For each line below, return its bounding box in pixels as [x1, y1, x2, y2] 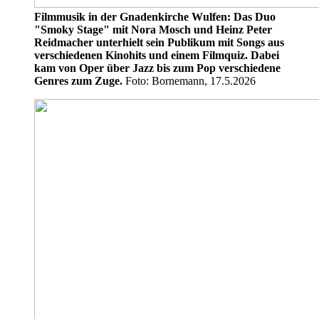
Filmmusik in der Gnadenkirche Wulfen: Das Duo [34, 10, 276, 23]
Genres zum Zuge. [34, 74, 122, 87]
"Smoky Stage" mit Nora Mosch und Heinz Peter [34, 23, 272, 36]
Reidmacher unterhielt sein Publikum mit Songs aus [34, 36, 284, 48]
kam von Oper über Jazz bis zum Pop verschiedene [34, 61, 281, 74]
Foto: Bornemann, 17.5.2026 [122, 74, 256, 87]
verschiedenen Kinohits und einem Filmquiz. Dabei [34, 48, 279, 61]
